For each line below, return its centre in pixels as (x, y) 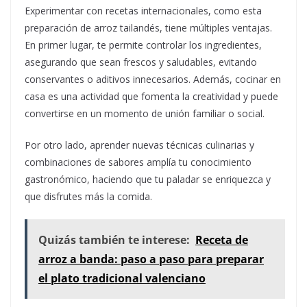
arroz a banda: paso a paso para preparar (151, 259)
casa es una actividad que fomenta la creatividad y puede (151, 96)
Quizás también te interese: (114, 240)
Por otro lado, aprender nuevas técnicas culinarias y (139, 145)
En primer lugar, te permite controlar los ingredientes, (143, 45)
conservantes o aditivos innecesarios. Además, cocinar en (153, 79)
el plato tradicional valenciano (122, 278)
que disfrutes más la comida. (88, 196)
